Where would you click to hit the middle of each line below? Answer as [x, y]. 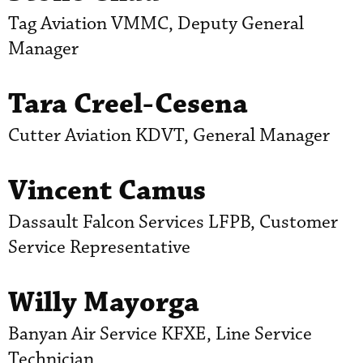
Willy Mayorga [104, 302]
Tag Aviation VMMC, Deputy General [156, 23]
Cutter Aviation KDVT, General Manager [169, 135]
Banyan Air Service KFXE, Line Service [160, 334]
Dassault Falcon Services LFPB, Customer [173, 222]
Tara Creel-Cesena [128, 104]
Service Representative [99, 247]
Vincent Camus [107, 190]
